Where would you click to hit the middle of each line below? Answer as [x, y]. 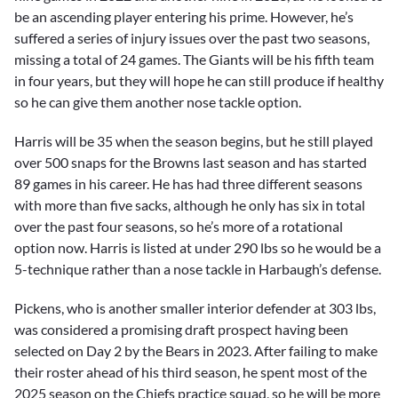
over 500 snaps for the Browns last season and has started [191, 162]
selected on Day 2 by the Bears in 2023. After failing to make [196, 350]
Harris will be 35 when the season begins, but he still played [194, 140]
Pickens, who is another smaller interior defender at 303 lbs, [195, 307]
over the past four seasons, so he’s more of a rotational [179, 226]
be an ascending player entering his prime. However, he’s [184, 16]
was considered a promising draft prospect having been [181, 329]
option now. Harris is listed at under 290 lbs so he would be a [198, 247]
